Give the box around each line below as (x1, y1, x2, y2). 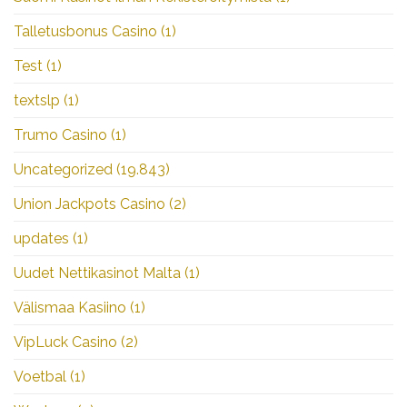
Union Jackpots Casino (14, 194, 165, 213)
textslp (14, 91, 60, 109)
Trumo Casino (14, 125, 107, 144)
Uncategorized (14, 160, 113, 178)
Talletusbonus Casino (14, 22, 157, 40)
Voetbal (14, 367, 66, 385)
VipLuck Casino (14, 333, 117, 351)
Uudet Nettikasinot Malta (14, 263, 181, 282)
